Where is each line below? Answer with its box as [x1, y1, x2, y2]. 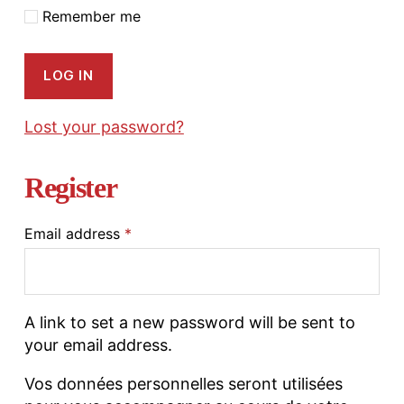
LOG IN [43, 67, 94, 85]
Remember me [41, 6, 141, 25]
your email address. [23, 335, 172, 354]
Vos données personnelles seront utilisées [23, 373, 343, 393]
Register [23, 170, 117, 204]
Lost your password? [23, 116, 184, 136]
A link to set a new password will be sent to [23, 312, 355, 332]
